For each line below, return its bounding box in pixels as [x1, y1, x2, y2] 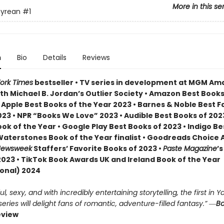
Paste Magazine [162, 143, 217, 153]
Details [42, 52, 66, 62]
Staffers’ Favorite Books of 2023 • [31, 143, 163, 153]
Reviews [82, 52, 110, 62]
